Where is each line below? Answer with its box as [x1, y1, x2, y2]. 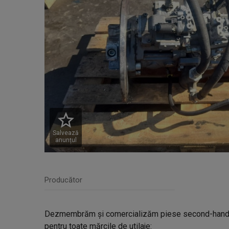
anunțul [55, 136, 77, 144]
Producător [44, 175, 82, 185]
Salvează [53, 129, 79, 136]
